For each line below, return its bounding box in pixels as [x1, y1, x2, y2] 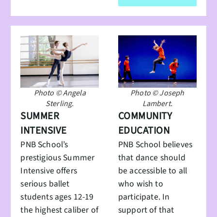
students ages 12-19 [20, 190, 94, 203]
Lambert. [142, 98, 172, 109]
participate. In [118, 190, 170, 203]
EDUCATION [118, 123, 170, 138]
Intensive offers [20, 164, 77, 177]
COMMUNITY [118, 108, 172, 123]
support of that [118, 203, 174, 216]
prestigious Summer [20, 151, 95, 164]
